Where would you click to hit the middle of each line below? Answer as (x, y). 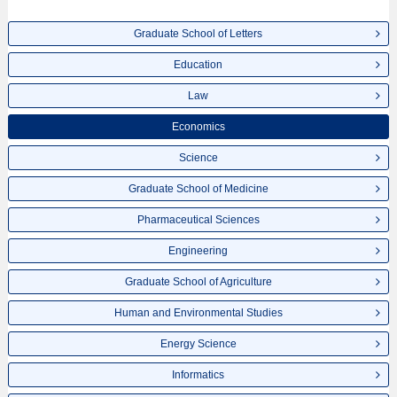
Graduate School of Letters (198, 34)
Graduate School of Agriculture (198, 282)
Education (198, 65)
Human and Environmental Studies (198, 313)
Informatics (198, 375)
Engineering (198, 251)
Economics (198, 127)
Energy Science (198, 344)
